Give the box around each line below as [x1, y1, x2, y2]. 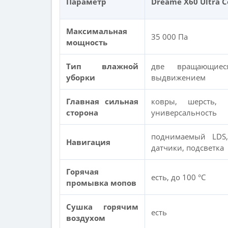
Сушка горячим [66, 202, 138, 212]
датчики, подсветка [151, 142, 224, 153]
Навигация [66, 137, 110, 147]
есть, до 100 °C [151, 172, 206, 182]
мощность [66, 37, 107, 47]
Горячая [66, 166, 99, 177]
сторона [66, 107, 98, 118]
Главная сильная [66, 96, 138, 106]
